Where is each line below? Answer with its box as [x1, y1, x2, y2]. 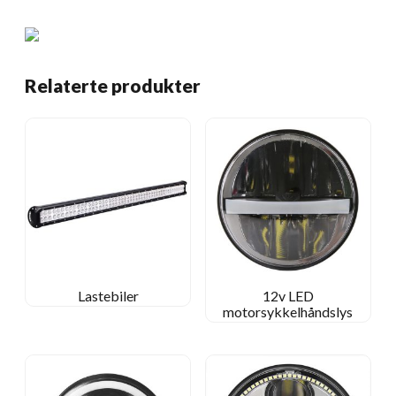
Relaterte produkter [25, 73, 201, 96]
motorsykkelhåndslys [223, 302, 354, 320]
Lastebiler [77, 286, 139, 304]
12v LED [262, 286, 314, 304]
